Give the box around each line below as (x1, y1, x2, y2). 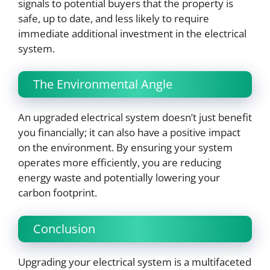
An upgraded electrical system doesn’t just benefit (18, 110, 252, 125)
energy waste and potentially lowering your (18, 171, 220, 185)
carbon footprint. (18, 186, 97, 200)
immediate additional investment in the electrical (18, 26, 246, 40)
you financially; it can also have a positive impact (18, 125, 240, 140)
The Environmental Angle (33, 76, 172, 93)
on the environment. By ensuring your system (18, 140, 233, 155)
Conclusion (33, 220, 95, 237)
